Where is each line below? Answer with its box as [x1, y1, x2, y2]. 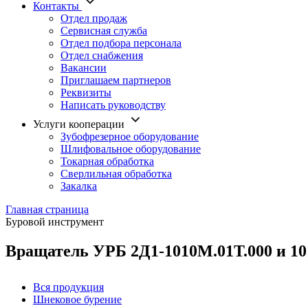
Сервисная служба [60, 25, 147, 36]
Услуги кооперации [33, 118, 124, 130]
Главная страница [5, 203, 89, 215]
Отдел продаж [60, 12, 127, 24]
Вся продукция [33, 280, 104, 293]
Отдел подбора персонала [60, 37, 181, 49]
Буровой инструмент [5, 216, 104, 228]
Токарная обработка [60, 155, 154, 167]
